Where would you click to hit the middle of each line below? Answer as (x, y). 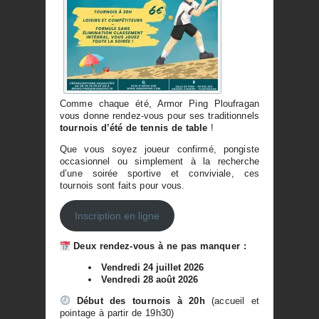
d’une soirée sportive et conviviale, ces (159, 173)
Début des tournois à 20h (141, 300)
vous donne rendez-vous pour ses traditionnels (159, 115)
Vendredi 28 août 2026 (149, 280)
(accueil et (232, 300)
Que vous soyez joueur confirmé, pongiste (159, 149)
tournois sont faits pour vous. (122, 185)
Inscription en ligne (117, 215)
